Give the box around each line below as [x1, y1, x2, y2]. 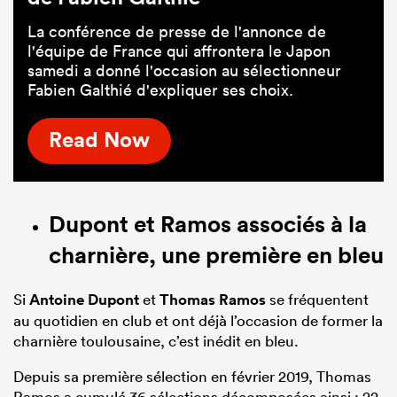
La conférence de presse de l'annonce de [27, 20, 326, 42]
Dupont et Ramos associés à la [49, 208, 367, 238]
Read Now [49, 126, 150, 153]
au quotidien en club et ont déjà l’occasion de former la [13, 310, 383, 330]
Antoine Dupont [29, 289, 139, 309]
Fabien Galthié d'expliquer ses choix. [27, 79, 293, 100]
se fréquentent [266, 289, 369, 308]
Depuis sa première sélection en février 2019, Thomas [13, 366, 371, 385]
